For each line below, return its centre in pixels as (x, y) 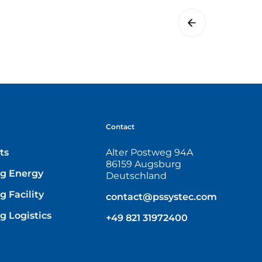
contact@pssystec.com (162, 197)
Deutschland (137, 176)
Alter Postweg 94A (150, 153)
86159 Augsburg (144, 164)
